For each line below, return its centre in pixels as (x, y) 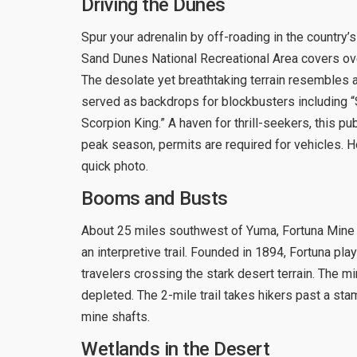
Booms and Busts (155, 198)
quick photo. (115, 166)
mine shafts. (116, 316)
